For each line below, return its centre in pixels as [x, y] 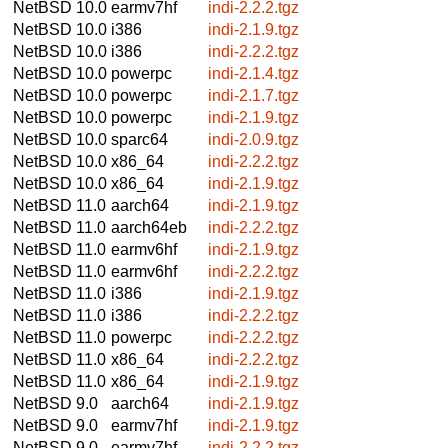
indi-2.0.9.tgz [253, 139]
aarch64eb [149, 227]
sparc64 [139, 139]
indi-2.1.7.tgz [253, 95]
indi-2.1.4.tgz [253, 73]
